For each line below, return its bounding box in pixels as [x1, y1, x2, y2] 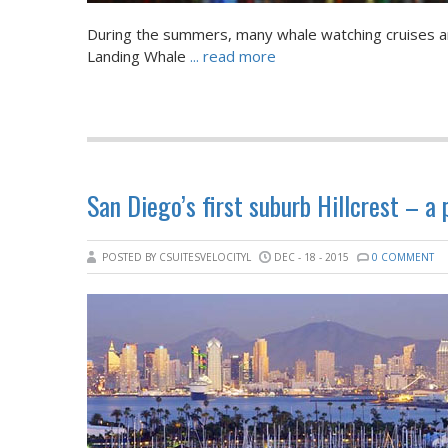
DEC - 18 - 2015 [274, 250, 349, 264]
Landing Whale [87, 46, 190, 66]
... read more [190, 46, 276, 66]
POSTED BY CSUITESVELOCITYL [102, 250, 254, 264]
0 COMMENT [372, 250, 434, 264]
